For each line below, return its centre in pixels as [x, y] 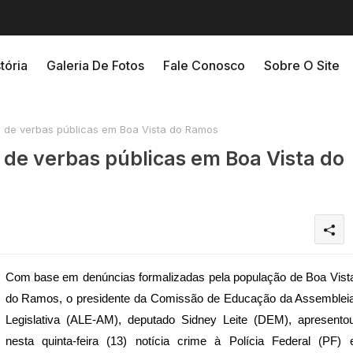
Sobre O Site [301, 65]
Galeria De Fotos [95, 65]
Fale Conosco [204, 65]
